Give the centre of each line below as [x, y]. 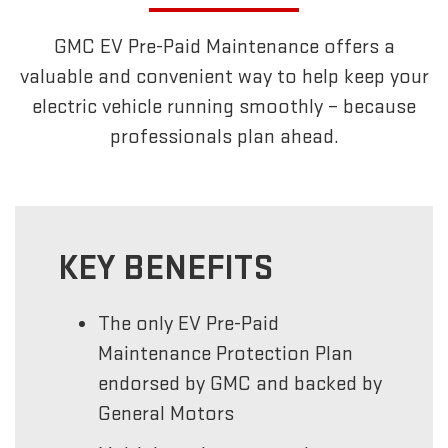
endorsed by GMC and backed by [240, 384]
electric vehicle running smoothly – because [224, 107]
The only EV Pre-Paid [189, 324]
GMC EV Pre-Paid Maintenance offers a [224, 47]
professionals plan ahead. [224, 137]
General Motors [166, 414]
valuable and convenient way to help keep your [224, 77]
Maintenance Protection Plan [226, 354]
